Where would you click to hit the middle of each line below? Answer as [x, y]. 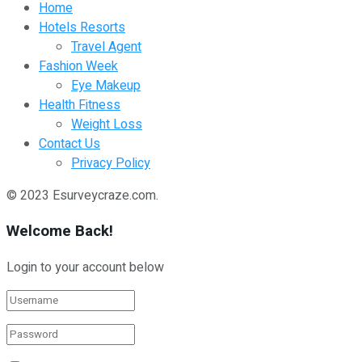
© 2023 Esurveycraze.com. [82, 195]
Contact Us [69, 143]
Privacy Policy [111, 163]
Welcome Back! [60, 232]
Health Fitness [80, 105]
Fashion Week [78, 66]
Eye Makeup [106, 85]
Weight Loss [107, 124]
